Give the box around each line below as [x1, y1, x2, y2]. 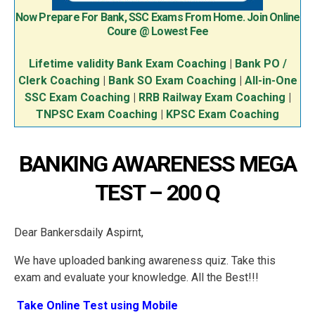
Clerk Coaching [18, 74, 103, 88]
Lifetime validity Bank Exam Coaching [28, 57, 229, 71]
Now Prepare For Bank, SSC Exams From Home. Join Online [15, 11, 300, 25]
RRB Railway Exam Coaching [138, 91, 285, 105]
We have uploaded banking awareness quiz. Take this [14, 254, 276, 268]
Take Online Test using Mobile [14, 299, 178, 313]
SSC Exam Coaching [24, 91, 130, 105]
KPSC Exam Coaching [166, 108, 279, 122]
